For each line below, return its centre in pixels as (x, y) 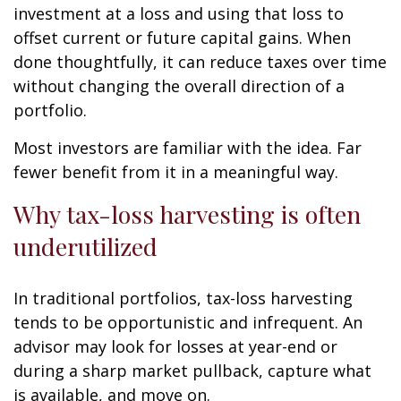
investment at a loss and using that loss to (179, 14)
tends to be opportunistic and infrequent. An (188, 323)
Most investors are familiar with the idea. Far (188, 148)
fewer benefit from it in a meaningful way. (176, 172)
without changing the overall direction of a (179, 86)
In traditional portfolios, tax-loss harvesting (183, 299)
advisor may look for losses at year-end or (175, 347)
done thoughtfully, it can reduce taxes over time (200, 62)
